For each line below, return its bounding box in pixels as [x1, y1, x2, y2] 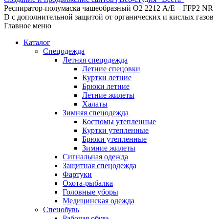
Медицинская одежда [63, 197, 134, 205]
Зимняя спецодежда [63, 109, 129, 117]
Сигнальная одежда [63, 153, 128, 161]
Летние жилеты [82, 91, 134, 100]
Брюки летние [82, 82, 130, 91]
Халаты [82, 100, 108, 109]
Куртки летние [82, 73, 131, 82]
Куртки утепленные [82, 126, 149, 135]
